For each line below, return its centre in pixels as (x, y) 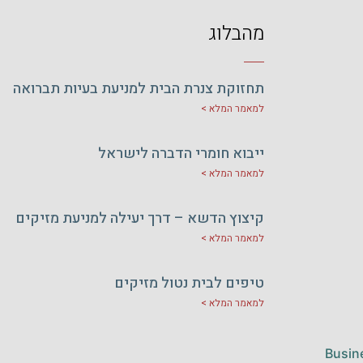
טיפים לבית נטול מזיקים (189, 284)
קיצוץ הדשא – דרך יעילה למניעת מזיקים (140, 219)
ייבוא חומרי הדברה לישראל (181, 154)
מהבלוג (236, 33)
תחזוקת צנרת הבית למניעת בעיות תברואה (139, 89)
